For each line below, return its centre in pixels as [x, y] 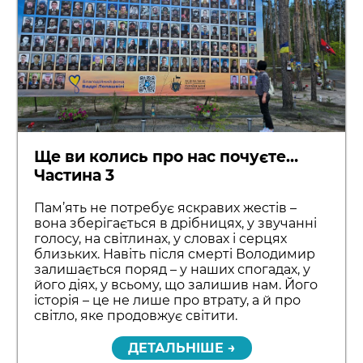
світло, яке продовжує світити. [136, 315]
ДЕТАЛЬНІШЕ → [181, 348]
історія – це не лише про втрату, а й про [168, 300]
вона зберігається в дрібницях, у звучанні [176, 223]
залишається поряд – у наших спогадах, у [173, 269]
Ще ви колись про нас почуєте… [167, 156]
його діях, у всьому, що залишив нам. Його [176, 284]
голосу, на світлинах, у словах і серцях [161, 238]
